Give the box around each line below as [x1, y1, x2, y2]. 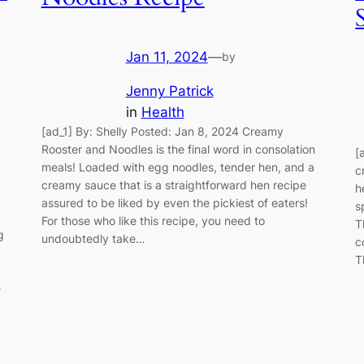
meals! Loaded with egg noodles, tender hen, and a [41, 160, 314, 175]
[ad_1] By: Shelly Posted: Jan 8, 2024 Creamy [41, 124, 284, 139]
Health [141, 104, 184, 121]
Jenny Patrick [125, 83, 214, 100]
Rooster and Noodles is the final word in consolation [41, 142, 315, 157]
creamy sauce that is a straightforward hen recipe [41, 178, 306, 193]
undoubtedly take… [41, 232, 145, 246]
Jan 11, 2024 [125, 48, 208, 65]
